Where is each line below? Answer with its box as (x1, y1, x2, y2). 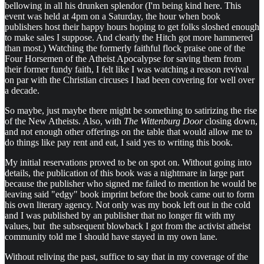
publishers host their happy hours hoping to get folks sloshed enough (5, 21, 259, 32)
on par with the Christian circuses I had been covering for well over (5, 74, 255, 85)
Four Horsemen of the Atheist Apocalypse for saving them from (5, 53, 241, 64)
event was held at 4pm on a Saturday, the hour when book (5, 11, 220, 21)
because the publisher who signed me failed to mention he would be (5, 178, 256, 189)
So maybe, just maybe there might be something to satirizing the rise (5, 105, 257, 115)
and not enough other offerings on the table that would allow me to (5, 126, 252, 137)
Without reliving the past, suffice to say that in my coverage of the (5, 251, 248, 262)
